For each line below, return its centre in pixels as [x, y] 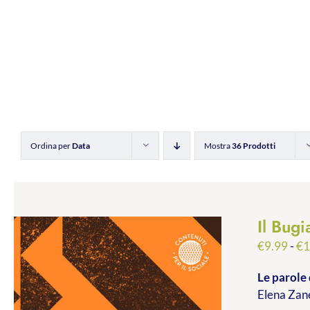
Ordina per [51, 145]
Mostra [218, 145]
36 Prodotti [254, 145]
